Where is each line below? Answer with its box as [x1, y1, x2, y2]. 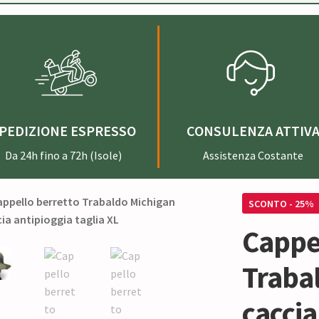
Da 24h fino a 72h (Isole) [5, 147, 122, 162]
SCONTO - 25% [249, 197, 315, 210]
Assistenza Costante [202, 147, 303, 162]
